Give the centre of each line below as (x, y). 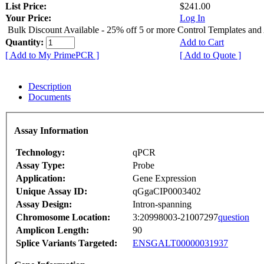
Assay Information (51, 131)
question (234, 217)
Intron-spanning (162, 204)
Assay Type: (40, 166)
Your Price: (28, 18)
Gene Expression (164, 179)
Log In (192, 18)
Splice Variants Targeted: (67, 243)
